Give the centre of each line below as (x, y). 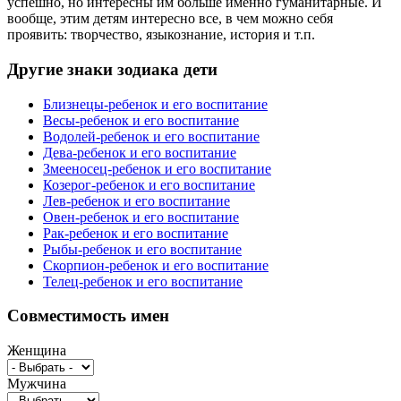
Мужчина (37, 384)
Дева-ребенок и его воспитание (140, 152)
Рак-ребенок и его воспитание (136, 233)
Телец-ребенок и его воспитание (143, 281)
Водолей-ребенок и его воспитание (151, 136)
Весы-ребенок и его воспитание (141, 120)
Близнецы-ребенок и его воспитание (155, 104)
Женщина (37, 351)
